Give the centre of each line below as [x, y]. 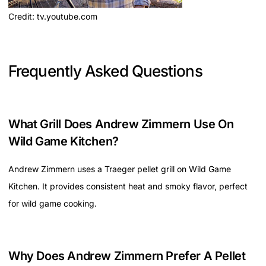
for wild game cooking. [53, 204]
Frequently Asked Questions [105, 71]
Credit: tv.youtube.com [53, 17]
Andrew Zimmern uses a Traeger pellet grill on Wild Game [120, 169]
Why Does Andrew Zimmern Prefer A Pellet [127, 256]
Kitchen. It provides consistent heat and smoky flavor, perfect [128, 186]
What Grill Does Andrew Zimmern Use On [121, 124]
